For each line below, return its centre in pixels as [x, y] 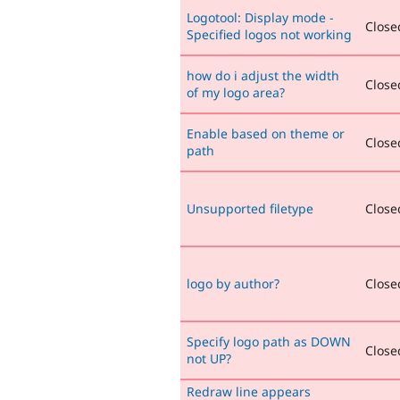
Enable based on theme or [266, 133]
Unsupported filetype [250, 208]
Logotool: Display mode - [260, 17]
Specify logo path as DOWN [269, 341]
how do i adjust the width [263, 75]
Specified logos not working [269, 34]
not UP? [209, 358]
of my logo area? [236, 92]
